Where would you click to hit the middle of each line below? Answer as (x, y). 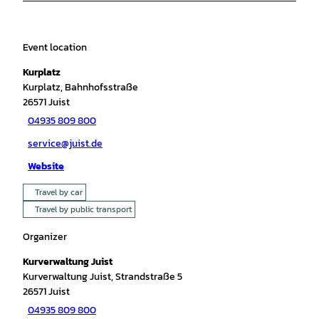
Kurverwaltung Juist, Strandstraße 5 (103, 276)
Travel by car (59, 192)
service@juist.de (65, 144)
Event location (55, 47)
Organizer (45, 236)
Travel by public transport (83, 209)
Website (46, 167)
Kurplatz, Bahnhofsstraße (80, 87)
